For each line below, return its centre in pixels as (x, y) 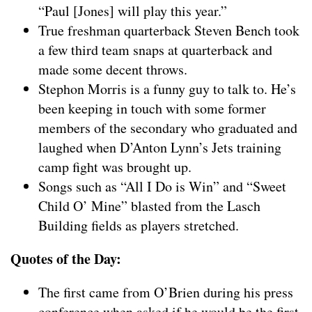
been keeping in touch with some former (152, 108)
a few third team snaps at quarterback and (155, 49)
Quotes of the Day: (66, 258)
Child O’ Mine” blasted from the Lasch (149, 205)
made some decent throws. (113, 69)
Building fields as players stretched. (139, 225)
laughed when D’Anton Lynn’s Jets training (160, 147)
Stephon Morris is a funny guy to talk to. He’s (167, 88)
